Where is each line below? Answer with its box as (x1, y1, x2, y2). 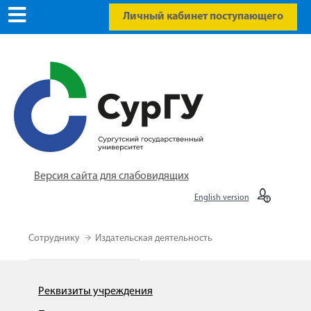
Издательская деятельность (95, 233, 212, 244)
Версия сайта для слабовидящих (33, 171, 189, 182)
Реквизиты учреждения (38, 286, 153, 297)
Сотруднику (28, 233, 82, 244)
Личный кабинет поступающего (123, 11, 283, 22)
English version (194, 194, 249, 202)
